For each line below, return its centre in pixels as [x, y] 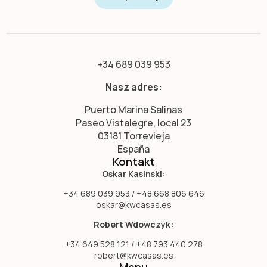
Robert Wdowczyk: [133, 224]
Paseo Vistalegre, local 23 [133, 122]
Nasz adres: [133, 87]
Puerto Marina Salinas [133, 109]
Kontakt [133, 161]
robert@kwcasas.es [133, 255]
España [133, 149]
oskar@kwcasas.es [133, 204]
